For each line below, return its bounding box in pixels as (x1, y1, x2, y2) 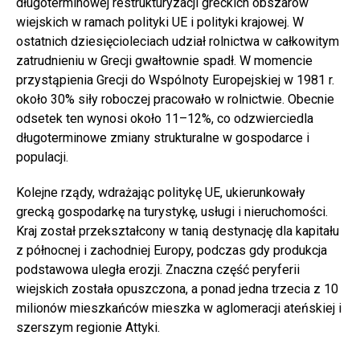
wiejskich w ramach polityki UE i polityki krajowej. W (16, 14, 304, 30)
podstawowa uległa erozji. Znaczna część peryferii (16, 261, 300, 277)
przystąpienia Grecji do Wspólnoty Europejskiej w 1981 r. (16, 72, 334, 88)
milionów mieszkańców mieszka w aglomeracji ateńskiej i (16, 300, 342, 316)
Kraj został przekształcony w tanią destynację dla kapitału (16, 223, 339, 239)
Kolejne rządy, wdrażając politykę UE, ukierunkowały (16, 184, 305, 200)
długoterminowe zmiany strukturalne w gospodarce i (16, 129, 309, 145)
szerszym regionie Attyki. (16, 319, 160, 335)
